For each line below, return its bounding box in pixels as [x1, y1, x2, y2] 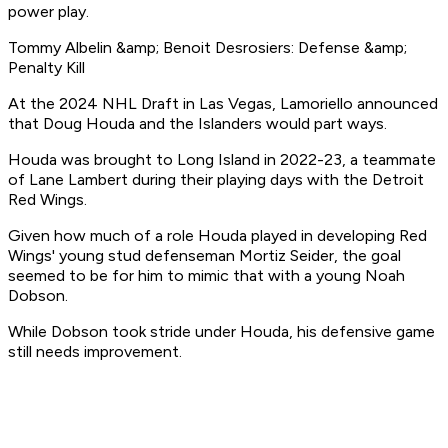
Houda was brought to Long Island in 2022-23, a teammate [8, 150, 436, 170]
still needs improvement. [8, 342, 186, 362]
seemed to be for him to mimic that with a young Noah [8, 266, 405, 286]
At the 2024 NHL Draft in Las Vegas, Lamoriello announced [8, 94, 438, 114]
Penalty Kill [8, 58, 85, 78]
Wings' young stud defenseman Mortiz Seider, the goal [8, 246, 401, 266]
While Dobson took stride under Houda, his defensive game [8, 322, 435, 342]
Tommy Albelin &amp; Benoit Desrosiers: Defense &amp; [8, 38, 407, 58]
